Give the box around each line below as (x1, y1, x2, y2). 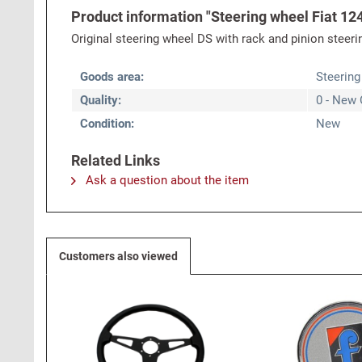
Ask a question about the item (82, 173, 249, 187)
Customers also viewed (59, 250, 178, 263)
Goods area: (80, 69, 144, 84)
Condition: (80, 116, 134, 131)
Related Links (71, 152, 160, 169)
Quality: (80, 93, 121, 107)
